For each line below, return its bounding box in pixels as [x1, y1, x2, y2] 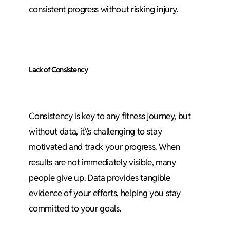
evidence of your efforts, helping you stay [29, 187, 181, 199]
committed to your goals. [29, 203, 121, 215]
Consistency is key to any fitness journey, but [29, 110, 191, 122]
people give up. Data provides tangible [29, 172, 170, 184]
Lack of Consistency [29, 65, 88, 74]
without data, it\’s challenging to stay [29, 126, 162, 138]
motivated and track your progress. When [29, 141, 180, 153]
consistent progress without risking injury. [29, 3, 178, 15]
